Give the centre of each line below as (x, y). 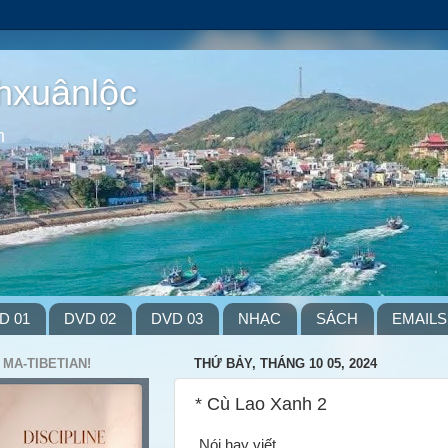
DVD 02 (90, 319)
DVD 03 (177, 319)
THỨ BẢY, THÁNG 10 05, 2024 (285, 364)
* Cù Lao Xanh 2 (261, 403)
